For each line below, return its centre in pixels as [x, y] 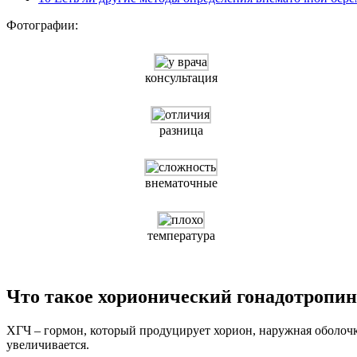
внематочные [181, 182]
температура [181, 235]
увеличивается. [48, 344]
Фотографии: [42, 25]
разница [181, 130]
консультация [181, 77]
